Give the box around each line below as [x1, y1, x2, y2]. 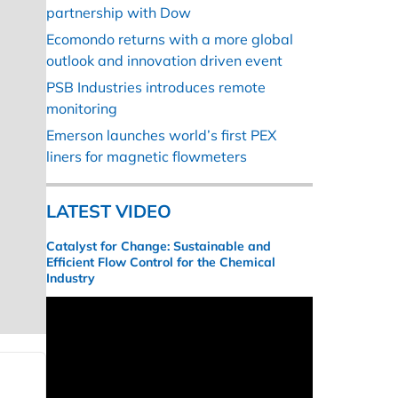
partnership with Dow [46, 4, 191, 22]
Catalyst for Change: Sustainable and [46, 238, 271, 255]
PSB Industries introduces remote [46, 78, 266, 97]
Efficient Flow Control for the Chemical [46, 254, 275, 271]
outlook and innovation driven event [46, 52, 283, 70]
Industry [46, 270, 95, 287]
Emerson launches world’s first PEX [46, 126, 276, 145]
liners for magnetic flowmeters [46, 147, 247, 166]
